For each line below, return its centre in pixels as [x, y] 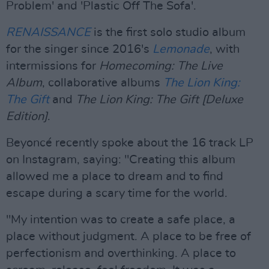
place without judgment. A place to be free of [128, 237]
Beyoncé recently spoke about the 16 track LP [130, 143]
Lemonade [181, 49]
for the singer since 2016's [79, 49]
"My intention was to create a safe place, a [121, 220]
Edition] [27, 116]
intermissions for [53, 66]
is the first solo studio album [168, 32]
